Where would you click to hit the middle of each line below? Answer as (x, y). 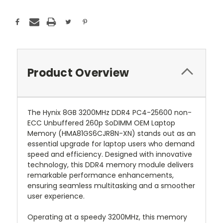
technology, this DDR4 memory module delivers (111, 165)
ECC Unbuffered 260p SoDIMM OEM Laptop (101, 123)
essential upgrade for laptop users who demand (111, 144)
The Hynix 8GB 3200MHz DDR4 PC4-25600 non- (110, 113)
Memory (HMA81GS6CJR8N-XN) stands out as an (111, 134)
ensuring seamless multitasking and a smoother (111, 186)
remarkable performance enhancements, (101, 175)
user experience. (56, 196)
